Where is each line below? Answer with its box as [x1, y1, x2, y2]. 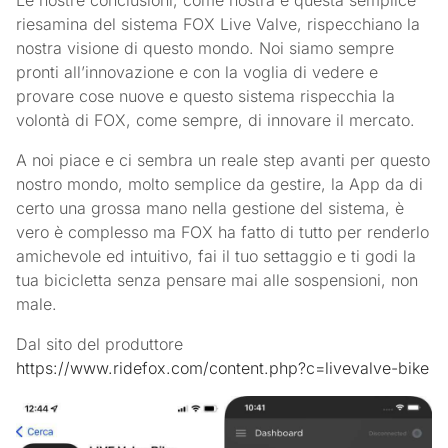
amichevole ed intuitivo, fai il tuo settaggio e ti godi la [16, 246, 417, 267]
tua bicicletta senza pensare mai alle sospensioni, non [16, 270, 419, 291]
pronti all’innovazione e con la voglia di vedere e [16, 62, 379, 83]
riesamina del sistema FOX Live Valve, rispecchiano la [16, 14, 421, 35]
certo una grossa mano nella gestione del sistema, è [16, 198, 405, 219]
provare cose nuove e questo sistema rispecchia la [16, 86, 396, 107]
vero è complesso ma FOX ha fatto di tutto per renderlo [16, 222, 430, 243]
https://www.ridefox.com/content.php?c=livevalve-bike [16, 358, 430, 379]
